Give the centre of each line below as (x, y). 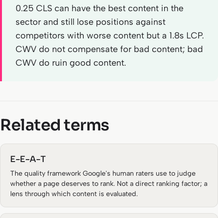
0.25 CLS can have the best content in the (100, 8)
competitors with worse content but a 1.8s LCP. (110, 36)
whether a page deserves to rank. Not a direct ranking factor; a (109, 184)
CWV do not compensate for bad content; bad (109, 49)
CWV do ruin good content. (71, 63)
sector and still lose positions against (91, 22)
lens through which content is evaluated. (74, 194)
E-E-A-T (28, 159)
